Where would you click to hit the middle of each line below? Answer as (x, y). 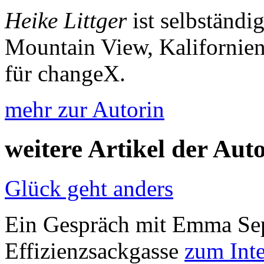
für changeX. (65, 74)
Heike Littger (66, 21)
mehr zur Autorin (85, 110)
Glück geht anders (89, 188)
